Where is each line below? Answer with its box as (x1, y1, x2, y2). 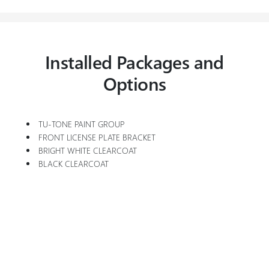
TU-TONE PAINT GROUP (38, 118, 125, 130)
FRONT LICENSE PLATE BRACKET (38, 131, 156, 143)
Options (103, 71, 166, 95)
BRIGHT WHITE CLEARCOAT (38, 144, 138, 156)
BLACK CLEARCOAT (38, 157, 109, 169)
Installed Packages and (45, 49, 224, 74)
